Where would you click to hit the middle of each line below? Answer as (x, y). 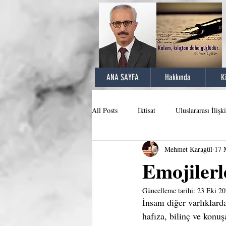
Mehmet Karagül (188, 149)
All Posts (105, 110)
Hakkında (178, 77)
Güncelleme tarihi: (170, 190)
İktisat (147, 110)
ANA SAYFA (122, 77)
